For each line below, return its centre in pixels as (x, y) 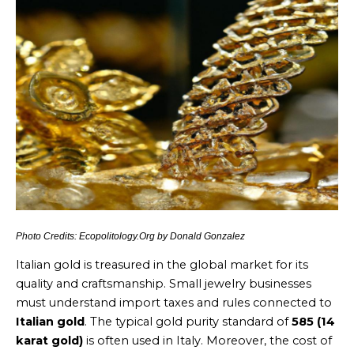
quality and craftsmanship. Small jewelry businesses (164, 284)
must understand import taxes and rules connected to (174, 303)
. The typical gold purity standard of (188, 322)
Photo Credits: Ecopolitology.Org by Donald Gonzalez (130, 237)
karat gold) (49, 341)
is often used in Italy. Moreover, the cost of (207, 341)
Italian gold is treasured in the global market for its (162, 265)
